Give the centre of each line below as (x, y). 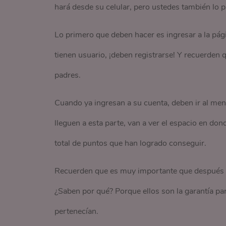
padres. (67, 75)
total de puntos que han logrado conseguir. (130, 143)
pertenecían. (76, 211)
